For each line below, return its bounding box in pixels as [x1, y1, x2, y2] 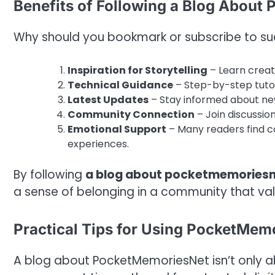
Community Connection [68, 107, 195, 122]
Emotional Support [68, 122, 166, 137]
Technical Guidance [68, 78, 173, 93]
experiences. [68, 137, 129, 152]
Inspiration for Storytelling [68, 63, 207, 78]
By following [14, 166, 85, 184]
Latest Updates [68, 93, 149, 107]
